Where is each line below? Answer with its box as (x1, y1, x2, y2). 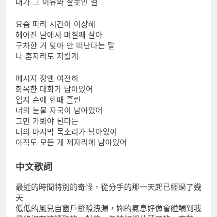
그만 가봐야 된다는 (15, 116, 78, 126)
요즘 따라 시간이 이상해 (15, 19, 95, 30)
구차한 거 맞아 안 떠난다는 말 (15, 41, 115, 51)
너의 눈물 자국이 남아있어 (15, 106, 103, 116)
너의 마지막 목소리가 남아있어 (15, 127, 117, 137)
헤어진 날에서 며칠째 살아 (15, 30, 103, 40)
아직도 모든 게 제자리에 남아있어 (15, 138, 127, 148)
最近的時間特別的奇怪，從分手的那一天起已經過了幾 (15, 182, 201, 192)
